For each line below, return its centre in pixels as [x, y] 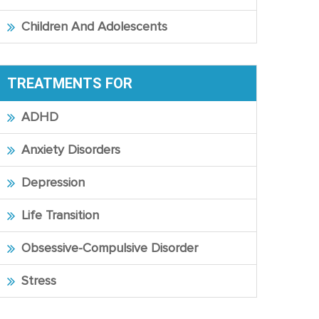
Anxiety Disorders [70, 150]
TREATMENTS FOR [69, 83]
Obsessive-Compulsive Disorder [109, 248]
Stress [38, 281]
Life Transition [60, 215]
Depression [53, 182]
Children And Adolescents [94, 26]
